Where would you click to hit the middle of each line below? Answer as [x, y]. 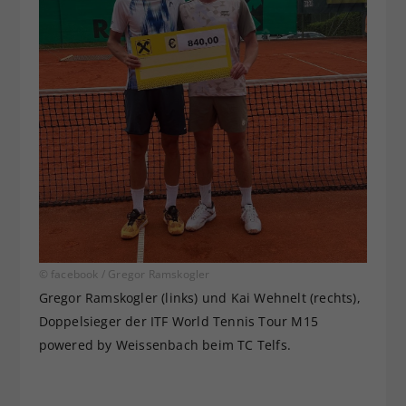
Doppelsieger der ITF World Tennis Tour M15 [178, 321]
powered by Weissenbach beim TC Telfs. [164, 344]
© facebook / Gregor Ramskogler [124, 274]
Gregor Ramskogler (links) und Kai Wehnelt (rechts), [199, 297]
